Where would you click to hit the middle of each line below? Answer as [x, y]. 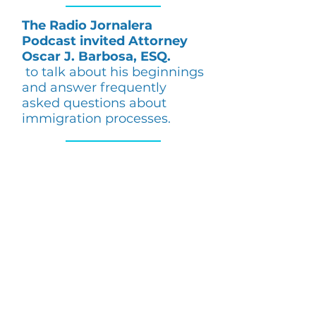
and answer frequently [94, 87]
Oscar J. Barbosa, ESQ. [96, 56]
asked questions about [94, 103]
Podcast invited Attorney [105, 41]
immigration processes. [96, 119]
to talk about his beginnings [115, 72]
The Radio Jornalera [87, 25]
